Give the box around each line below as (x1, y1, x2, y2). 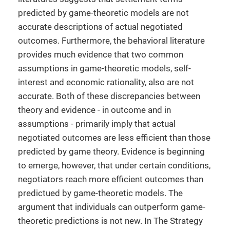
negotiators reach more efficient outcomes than (18, 174, 203, 184)
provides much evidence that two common (18, 49, 183, 60)
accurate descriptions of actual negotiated (18, 22, 183, 32)
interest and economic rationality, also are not (18, 77, 194, 87)
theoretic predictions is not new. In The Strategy (18, 216, 203, 226)
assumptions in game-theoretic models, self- (18, 63, 191, 73)
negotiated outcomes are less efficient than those (18, 132, 210, 143)
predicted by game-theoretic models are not (18, 8, 189, 18)
